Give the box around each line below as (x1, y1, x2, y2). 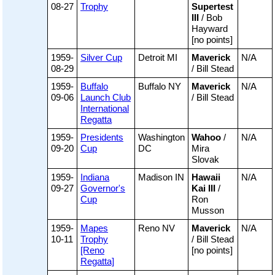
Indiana (80, 172, 109, 183)
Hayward (192, 23, 228, 34)
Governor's (80, 183, 125, 194)
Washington (138, 132, 185, 143)
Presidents (80, 132, 123, 143)
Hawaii (192, 172, 220, 183)
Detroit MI (138, 52, 177, 63)
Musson (192, 205, 224, 216)
